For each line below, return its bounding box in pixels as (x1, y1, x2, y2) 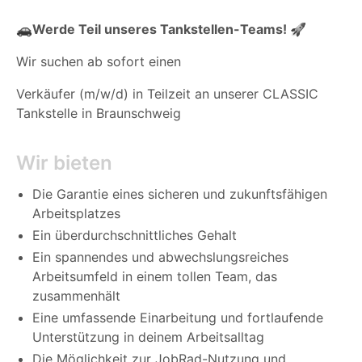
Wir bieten (16, 151, 112, 175)
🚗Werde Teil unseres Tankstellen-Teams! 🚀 (16, 21, 306, 38)
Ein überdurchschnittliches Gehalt (32, 227, 237, 244)
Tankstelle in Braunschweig (16, 105, 185, 122)
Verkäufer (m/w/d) (16, 86, 133, 103)
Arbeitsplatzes (32, 205, 120, 222)
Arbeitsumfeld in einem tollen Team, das (32, 268, 277, 285)
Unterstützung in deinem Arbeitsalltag (32, 329, 264, 346)
